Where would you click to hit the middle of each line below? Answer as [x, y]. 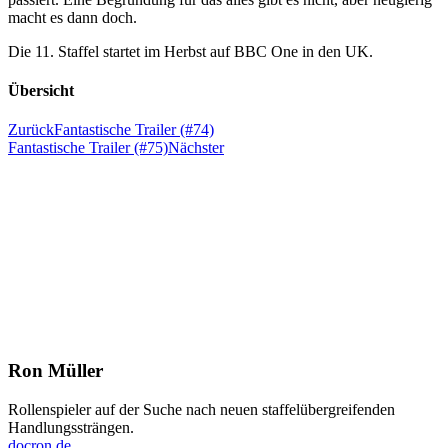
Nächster [196, 148]
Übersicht [41, 91]
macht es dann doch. [72, 17]
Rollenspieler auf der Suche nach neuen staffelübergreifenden [201, 409]
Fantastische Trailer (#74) [134, 130]
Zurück [31, 130]
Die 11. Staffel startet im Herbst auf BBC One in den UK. [190, 51]
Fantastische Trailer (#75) [88, 148]
